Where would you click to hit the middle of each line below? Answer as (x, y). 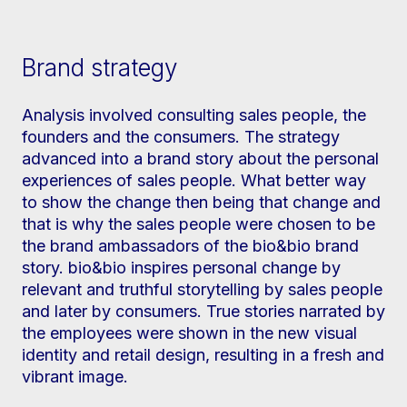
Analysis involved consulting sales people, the (194, 114)
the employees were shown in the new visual (189, 333)
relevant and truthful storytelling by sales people (202, 289)
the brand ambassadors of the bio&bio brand (190, 245)
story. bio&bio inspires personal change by (181, 267)
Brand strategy (99, 67)
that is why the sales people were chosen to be (199, 223)
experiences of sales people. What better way (194, 180)
